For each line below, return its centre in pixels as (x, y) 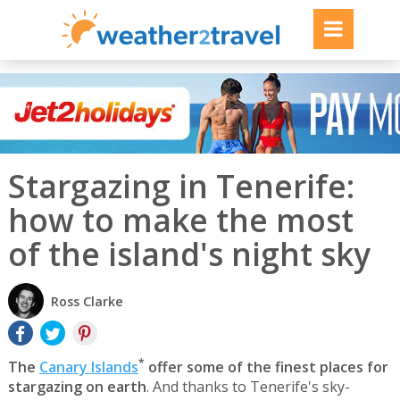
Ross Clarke (87, 302)
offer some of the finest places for (266, 367)
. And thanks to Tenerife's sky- (248, 386)
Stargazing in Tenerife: (181, 186)
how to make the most (180, 220)
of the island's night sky (189, 254)
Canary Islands (88, 367)
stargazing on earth (77, 386)
